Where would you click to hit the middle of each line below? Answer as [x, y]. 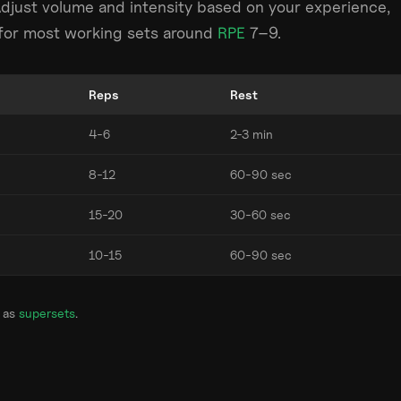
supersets [47, 313]
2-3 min [252, 134]
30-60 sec [260, 214]
